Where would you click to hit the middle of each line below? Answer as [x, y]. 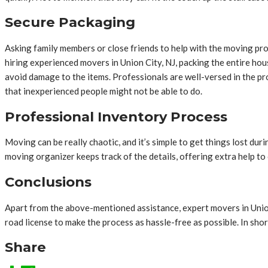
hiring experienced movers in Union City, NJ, [91, 63]
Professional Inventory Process [116, 116]
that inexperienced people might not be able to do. [103, 91]
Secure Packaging [70, 22]
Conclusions [48, 182]
